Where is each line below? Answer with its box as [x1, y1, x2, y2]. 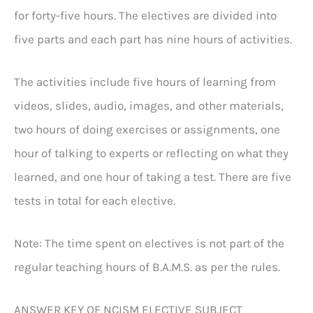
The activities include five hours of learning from [14, 74, 276, 89]
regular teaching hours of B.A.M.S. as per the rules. [14, 260, 280, 275]
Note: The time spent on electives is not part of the [14, 236, 284, 251]
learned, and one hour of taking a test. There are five [14, 169, 291, 184]
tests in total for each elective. [14, 193, 178, 208]
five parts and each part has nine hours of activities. [14, 31, 295, 46]
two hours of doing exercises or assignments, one [14, 122, 280, 136]
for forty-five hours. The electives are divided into [14, 8, 277, 22]
